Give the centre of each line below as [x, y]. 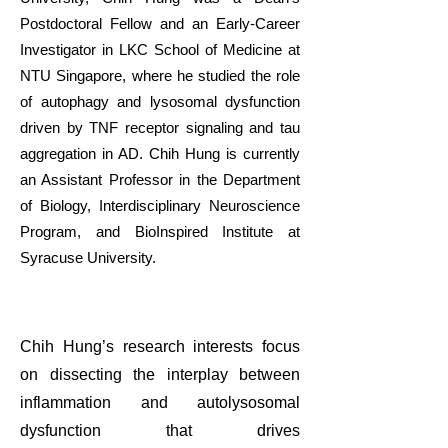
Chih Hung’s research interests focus [160, 346]
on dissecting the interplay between [160, 374]
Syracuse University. [88, 257]
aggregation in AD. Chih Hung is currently [160, 153]
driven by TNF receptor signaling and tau [160, 127]
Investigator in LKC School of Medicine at [160, 49]
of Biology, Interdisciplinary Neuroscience [160, 205]
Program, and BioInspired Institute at [160, 231]
